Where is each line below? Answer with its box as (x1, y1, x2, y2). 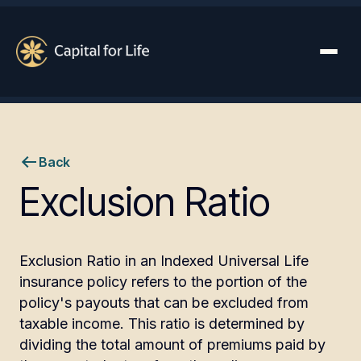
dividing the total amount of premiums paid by (19, 336, 326, 353)
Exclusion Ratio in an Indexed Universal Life (19, 252, 309, 269)
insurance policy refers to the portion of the (19, 273, 307, 290)
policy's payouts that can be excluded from (19, 294, 309, 311)
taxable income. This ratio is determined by (19, 315, 305, 332)
